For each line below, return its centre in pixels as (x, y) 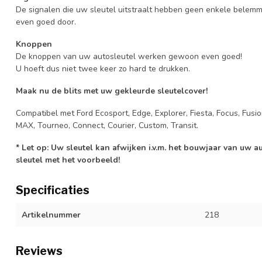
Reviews (39, 251)
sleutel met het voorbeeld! (68, 160)
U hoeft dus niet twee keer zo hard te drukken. (103, 69)
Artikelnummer (51, 215)
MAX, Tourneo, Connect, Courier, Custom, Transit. (107, 125)
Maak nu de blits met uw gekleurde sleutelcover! (112, 91)
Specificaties (53, 190)
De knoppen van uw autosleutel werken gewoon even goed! (129, 57)
